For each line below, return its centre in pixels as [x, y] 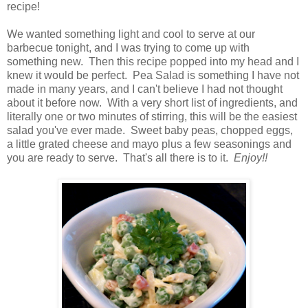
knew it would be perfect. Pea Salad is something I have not [153, 76]
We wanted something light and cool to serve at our [131, 34]
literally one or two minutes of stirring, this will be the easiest [152, 117]
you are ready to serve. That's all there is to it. [120, 158]
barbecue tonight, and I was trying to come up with [128, 48]
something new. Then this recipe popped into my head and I [153, 62]
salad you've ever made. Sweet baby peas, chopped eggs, [150, 131]
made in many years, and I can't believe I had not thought [145, 89]
